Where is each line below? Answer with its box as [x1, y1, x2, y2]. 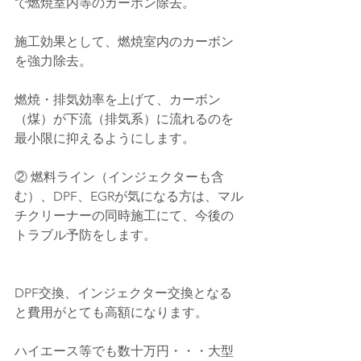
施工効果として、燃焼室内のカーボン [15, 34, 234, 50]
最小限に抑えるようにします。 [15, 131, 195, 147]
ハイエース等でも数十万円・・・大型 [15, 343, 234, 359]
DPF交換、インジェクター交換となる [15, 285, 232, 301]
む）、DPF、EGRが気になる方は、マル [15, 189, 243, 205]
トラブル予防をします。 [15, 227, 156, 243]
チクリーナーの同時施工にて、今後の [15, 208, 234, 224]
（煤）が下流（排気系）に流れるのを [15, 111, 234, 127]
